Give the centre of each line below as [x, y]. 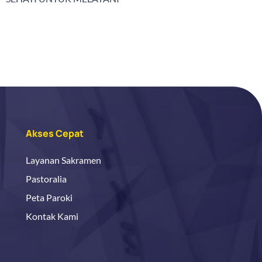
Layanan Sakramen [63, 160]
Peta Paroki [49, 197]
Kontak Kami [52, 216]
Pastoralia [46, 179]
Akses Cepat [55, 133]
